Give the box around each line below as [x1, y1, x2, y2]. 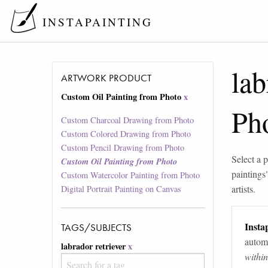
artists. [232, 182, 255, 195]
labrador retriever [61, 240, 126, 253]
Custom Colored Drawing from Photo [61, 128, 191, 140]
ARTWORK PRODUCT [61, 71, 152, 85]
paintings [232, 167, 266, 180]
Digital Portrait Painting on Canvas [61, 183, 182, 195]
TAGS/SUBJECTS [61, 221, 132, 234]
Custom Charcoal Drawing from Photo [61, 114, 194, 126]
